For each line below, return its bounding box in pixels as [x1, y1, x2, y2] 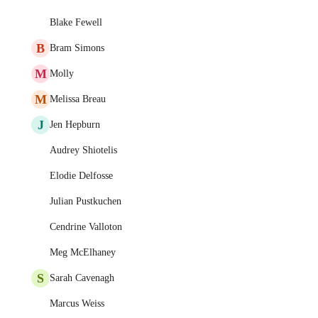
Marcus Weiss [50, 298, 104, 309]
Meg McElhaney [50, 247, 116, 258]
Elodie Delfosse [50, 170, 113, 181]
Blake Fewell [50, 17, 102, 28]
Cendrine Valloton [50, 221, 122, 232]
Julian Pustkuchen [50, 196, 121, 207]
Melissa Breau [50, 94, 106, 104]
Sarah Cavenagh [50, 273, 114, 283]
